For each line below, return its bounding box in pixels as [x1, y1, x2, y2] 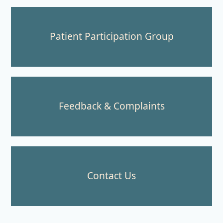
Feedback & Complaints [58, 101, 165, 111]
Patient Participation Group [49, 31, 174, 41]
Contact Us [87, 171, 136, 181]
